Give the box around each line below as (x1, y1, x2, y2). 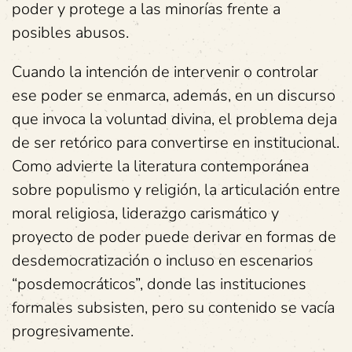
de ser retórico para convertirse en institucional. (12, 132, 339, 153)
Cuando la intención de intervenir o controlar (12, 61, 318, 82)
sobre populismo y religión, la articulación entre (12, 179, 340, 200)
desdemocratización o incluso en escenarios (12, 250, 313, 271)
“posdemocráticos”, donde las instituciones (12, 273, 306, 295)
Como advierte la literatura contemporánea (12, 156, 309, 177)
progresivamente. (12, 321, 134, 342)
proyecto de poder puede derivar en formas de (12, 226, 336, 247)
